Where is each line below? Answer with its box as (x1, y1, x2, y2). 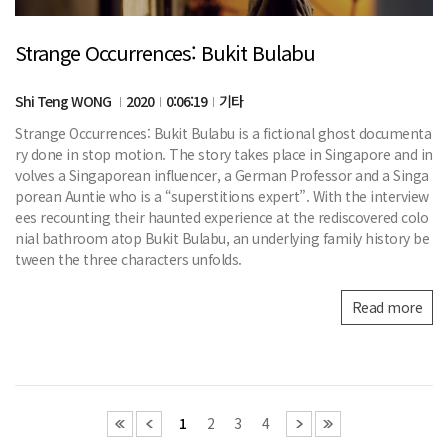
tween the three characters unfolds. (15, 249, 242, 270)
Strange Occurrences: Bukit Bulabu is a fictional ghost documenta (15, 123, 431, 144)
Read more (351, 297, 422, 318)
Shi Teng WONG (15, 91, 114, 112)
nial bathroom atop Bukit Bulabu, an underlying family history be (15, 228, 429, 249)
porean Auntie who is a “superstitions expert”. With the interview (15, 186, 429, 207)
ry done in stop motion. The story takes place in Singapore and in (15, 144, 433, 165)
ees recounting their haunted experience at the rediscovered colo (15, 207, 428, 228)
